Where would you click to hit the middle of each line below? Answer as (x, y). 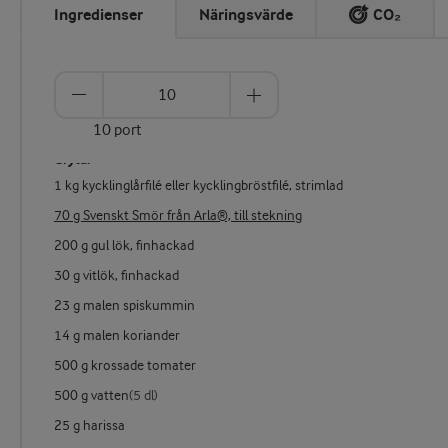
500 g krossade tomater (125, 366)
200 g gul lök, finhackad (124, 246)
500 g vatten (91, 396)
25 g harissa (89, 426)
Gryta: (72, 160)
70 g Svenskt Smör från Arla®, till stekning (178, 216)
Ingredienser (98, 15)
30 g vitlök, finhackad (116, 276)
